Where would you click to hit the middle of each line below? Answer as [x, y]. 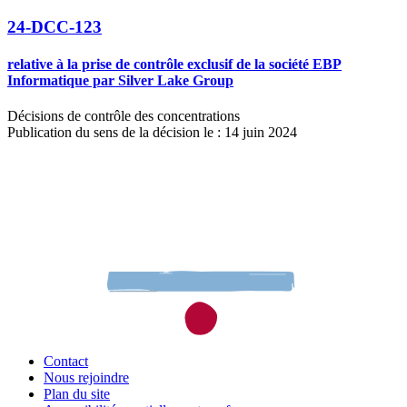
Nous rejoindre [86, 377]
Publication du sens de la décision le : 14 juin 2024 [152, 133]
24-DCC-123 [55, 26]
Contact [66, 361]
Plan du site [77, 393]
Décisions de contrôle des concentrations [124, 116]
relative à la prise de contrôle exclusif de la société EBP [174, 65]
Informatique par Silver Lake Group [120, 81]
